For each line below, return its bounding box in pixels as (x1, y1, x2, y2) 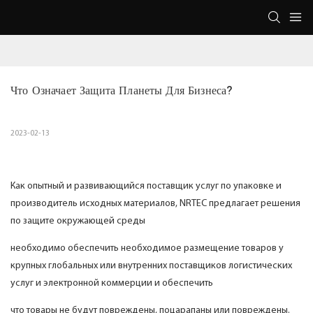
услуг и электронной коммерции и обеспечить (10, 278, 213, 289)
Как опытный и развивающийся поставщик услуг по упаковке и (10, 181, 282, 192)
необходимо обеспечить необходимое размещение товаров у (10, 243, 284, 254)
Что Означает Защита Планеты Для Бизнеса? (10, 84, 233, 98)
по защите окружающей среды (10, 216, 145, 227)
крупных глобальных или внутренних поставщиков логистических (10, 261, 292, 272)
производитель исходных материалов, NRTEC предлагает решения (10, 198, 300, 210)
